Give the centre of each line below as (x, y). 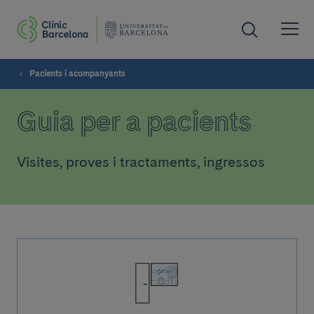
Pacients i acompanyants (77, 74)
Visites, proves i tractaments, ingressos (141, 162)
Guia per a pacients (134, 121)
